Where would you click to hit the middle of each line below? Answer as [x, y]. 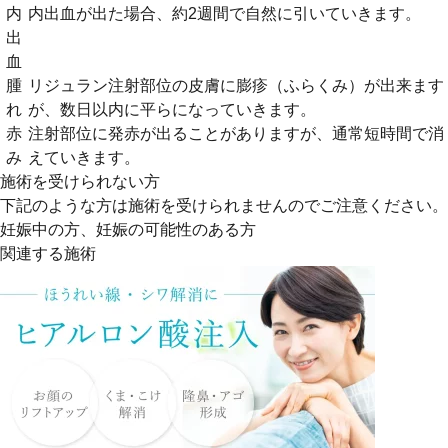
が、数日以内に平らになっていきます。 [172, 109]
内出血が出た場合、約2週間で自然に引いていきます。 [224, 13]
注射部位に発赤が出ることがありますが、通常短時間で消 [236, 133]
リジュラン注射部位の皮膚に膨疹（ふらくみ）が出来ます [236, 85]
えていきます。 [84, 157]
